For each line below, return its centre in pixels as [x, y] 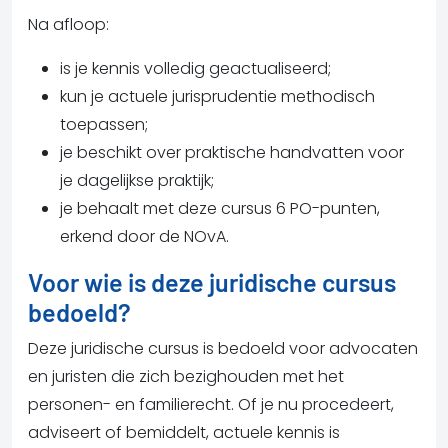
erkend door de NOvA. [144, 236]
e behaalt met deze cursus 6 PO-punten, [221, 208]
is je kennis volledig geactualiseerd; [195, 68]
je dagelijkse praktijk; [137, 180]
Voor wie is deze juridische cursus [212, 281]
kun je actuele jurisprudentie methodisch [217, 96]
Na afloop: [68, 24]
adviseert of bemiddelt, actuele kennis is [184, 432]
